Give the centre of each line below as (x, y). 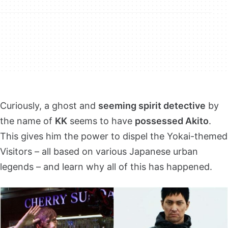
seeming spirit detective (152, 106)
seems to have (101, 121)
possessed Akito (172, 121)
